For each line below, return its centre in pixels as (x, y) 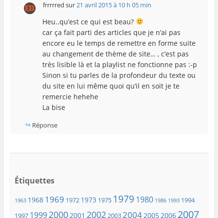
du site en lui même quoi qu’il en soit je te (111, 86)
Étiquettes (34, 180)
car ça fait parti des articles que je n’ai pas (111, 32)
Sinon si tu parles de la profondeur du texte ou (119, 75)
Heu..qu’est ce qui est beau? (89, 21)
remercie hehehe (70, 96)
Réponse (45, 125)
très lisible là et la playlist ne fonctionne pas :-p (119, 64)
